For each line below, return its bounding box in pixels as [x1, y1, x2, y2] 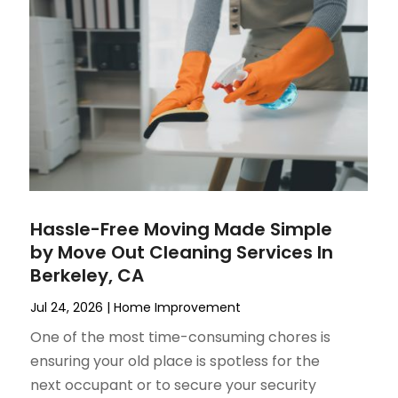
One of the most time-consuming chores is [30, 327, 331, 348]
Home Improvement [114, 298, 242, 317]
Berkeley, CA [30, 263, 145, 289]
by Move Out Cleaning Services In [30, 240, 334, 266]
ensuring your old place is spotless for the [30, 351, 321, 372]
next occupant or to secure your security [30, 375, 317, 396]
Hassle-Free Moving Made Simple [30, 217, 333, 243]
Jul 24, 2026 [30, 298, 104, 317]
